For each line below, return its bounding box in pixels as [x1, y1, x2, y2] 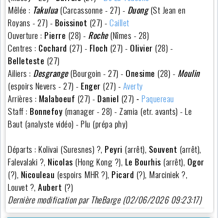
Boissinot [53, 16, 90, 29]
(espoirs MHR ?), [54, 167, 112, 181]
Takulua [33, 3, 58, 16]
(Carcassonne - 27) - [57, 3, 127, 16]
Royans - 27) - [8, 16, 53, 29]
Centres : [8, 41, 39, 54]
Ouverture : [8, 28, 45, 41]
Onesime [126, 66, 155, 79]
